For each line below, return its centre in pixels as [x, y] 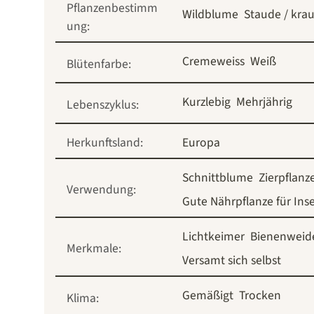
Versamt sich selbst [232, 261]
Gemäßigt [208, 296]
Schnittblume [218, 178]
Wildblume [210, 15]
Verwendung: [101, 190]
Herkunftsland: [105, 143]
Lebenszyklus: [103, 105]
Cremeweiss [213, 62]
